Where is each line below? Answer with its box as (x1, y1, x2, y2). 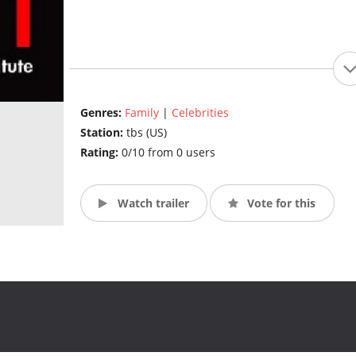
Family (124, 105, 159, 121)
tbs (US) (126, 125, 167, 141)
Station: (79, 125, 126, 141)
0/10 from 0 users (121, 145, 215, 161)
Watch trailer (114, 195, 189, 211)
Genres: (79, 105, 125, 121)
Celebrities (171, 105, 229, 121)
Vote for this (244, 195, 316, 211)
